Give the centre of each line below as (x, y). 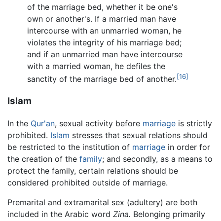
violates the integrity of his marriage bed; (104, 43)
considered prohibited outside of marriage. (88, 182)
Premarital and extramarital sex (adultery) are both (102, 202)
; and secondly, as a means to (157, 159)
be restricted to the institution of (70, 147)
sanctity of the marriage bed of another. (102, 79)
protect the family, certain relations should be (93, 170)
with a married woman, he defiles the (96, 66)
